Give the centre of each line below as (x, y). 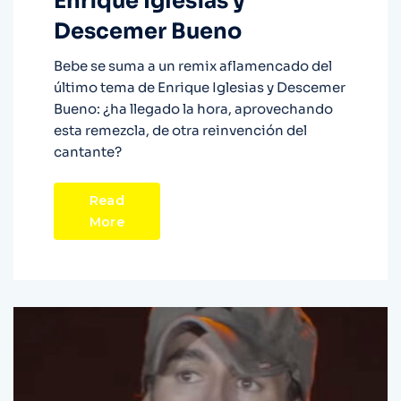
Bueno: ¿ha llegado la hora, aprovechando (193, 109)
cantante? (88, 152)
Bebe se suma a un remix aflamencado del (193, 66)
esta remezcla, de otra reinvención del (180, 131)
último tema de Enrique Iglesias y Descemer (200, 88)
